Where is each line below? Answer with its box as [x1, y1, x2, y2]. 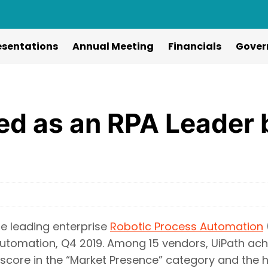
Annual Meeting [72, 39, 154, 53]
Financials [167, 39, 221, 53]
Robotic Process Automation [110, 219, 263, 234]
